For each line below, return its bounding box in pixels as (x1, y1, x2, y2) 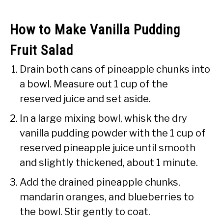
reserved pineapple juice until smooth (20, 141, 195, 154)
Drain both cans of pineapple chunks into (20, 63, 210, 75)
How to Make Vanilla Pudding (10, 21, 180, 38)
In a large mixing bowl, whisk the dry (20, 112, 187, 124)
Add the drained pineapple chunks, (20, 176, 180, 188)
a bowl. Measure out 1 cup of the (20, 78, 168, 90)
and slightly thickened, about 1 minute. (20, 156, 198, 168)
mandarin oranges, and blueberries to (20, 191, 194, 203)
